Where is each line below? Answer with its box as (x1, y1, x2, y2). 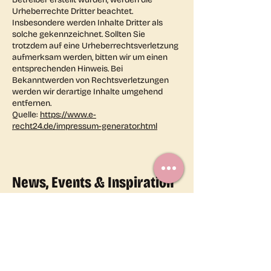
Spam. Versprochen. (12, 211, 131, 229)
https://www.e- (40, 109, 96, 120)
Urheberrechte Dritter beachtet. (12, 6, 133, 16)
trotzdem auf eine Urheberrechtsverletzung (12, 41, 178, 51)
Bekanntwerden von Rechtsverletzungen (12, 75, 169, 85)
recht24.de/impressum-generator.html (12, 121, 157, 131)
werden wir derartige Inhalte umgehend (12, 87, 163, 97)
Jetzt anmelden (31, 238, 132, 255)
